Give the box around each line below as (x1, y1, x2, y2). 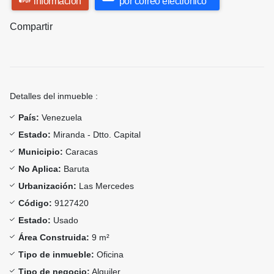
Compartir (10, 21, 53, 32)
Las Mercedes (76, 181, 134, 191)
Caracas (63, 147, 98, 157)
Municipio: (18, 147, 63, 157)
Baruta (61, 164, 89, 174)
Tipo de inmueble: (18, 250, 94, 260)
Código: (18, 198, 52, 209)
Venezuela (39, 113, 82, 123)
